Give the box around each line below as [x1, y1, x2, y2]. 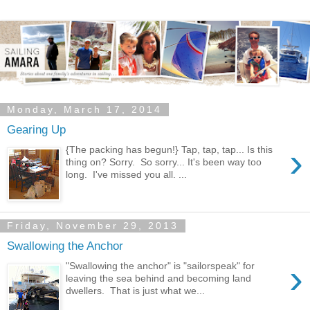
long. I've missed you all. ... [66, 168, 188, 180]
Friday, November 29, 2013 [7, 220, 179, 232]
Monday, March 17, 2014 [7, 104, 162, 116]
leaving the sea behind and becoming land [66, 272, 252, 284]
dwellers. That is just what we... [66, 284, 206, 296]
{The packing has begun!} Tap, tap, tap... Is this [66, 143, 273, 155]
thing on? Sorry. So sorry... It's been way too [66, 156, 262, 167]
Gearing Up [7, 122, 66, 137]
